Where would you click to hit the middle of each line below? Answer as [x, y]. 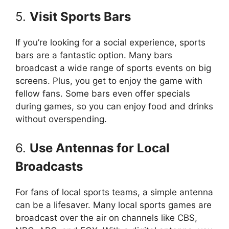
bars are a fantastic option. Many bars [94, 55]
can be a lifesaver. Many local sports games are [113, 205]
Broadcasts [49, 166]
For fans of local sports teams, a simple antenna [114, 192]
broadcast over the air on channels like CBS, [106, 217]
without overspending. [61, 119]
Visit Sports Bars [80, 17]
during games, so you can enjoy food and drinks [114, 106]
